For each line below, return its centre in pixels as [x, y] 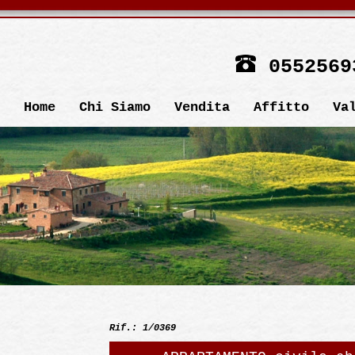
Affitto [281, 107]
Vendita [202, 107]
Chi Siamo [115, 107]
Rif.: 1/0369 [143, 328]
